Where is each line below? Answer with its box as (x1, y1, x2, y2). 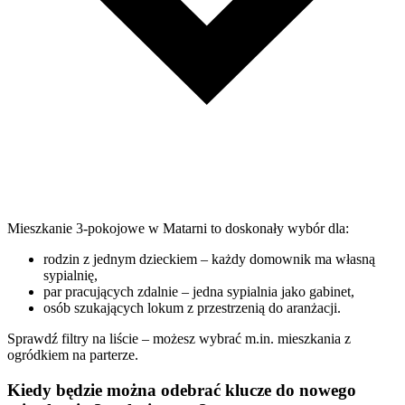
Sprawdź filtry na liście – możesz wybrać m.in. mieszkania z (7, 331, 351, 347)
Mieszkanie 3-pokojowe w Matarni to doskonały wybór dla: (7, 221, 349, 237)
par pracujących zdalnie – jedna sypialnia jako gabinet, (43, 284, 354, 300)
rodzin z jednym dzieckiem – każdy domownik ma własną (43, 251, 375, 268)
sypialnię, (43, 268, 98, 284)
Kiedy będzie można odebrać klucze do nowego (7, 381, 356, 400)
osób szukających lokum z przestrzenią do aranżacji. (43, 300, 341, 316)
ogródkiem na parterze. (7, 347, 138, 363)
